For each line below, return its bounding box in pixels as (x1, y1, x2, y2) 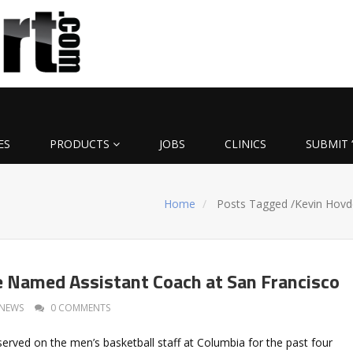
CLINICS (225, 136, 266, 151)
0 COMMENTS (50, 300, 110, 314)
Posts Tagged (214, 195, 292, 211)
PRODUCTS (50, 136, 110, 151)
